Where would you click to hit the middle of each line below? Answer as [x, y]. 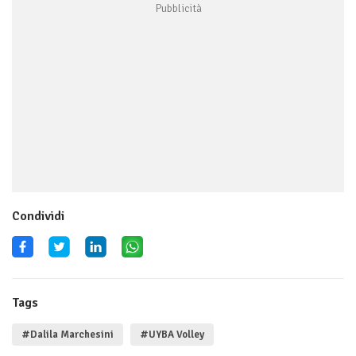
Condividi [38, 217]
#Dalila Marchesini [68, 335]
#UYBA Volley [172, 335]
